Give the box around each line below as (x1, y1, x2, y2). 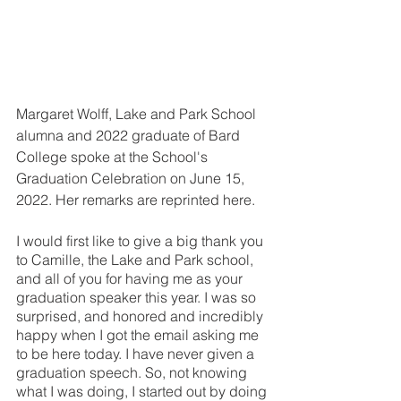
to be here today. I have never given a (16, 345, 258, 363)
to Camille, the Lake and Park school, (16, 251, 257, 269)
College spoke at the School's (16, 148, 211, 166)
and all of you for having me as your (16, 269, 246, 288)
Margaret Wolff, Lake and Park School (16, 105, 260, 124)
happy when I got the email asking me (16, 326, 262, 345)
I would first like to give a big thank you (16, 232, 267, 251)
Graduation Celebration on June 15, (16, 169, 248, 188)
